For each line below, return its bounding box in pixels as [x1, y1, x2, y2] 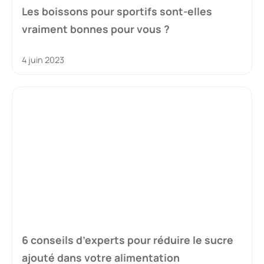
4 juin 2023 [22, 54, 64, 65]
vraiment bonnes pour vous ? [22, 21, 170, 36]
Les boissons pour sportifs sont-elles [22, 4, 212, 18]
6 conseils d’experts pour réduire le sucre [22, 233, 233, 247]
